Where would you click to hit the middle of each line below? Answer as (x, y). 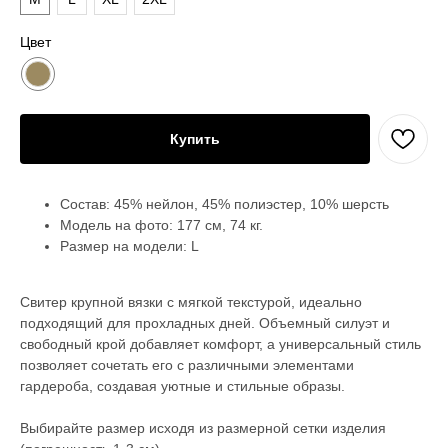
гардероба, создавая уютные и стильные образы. (182, 386)
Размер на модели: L (129, 246)
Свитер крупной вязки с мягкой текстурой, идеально (191, 302)
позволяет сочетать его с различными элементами (187, 365)
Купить (195, 138)
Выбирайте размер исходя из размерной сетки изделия (203, 428)
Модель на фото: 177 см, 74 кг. (161, 225)
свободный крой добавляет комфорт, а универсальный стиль (220, 344)
